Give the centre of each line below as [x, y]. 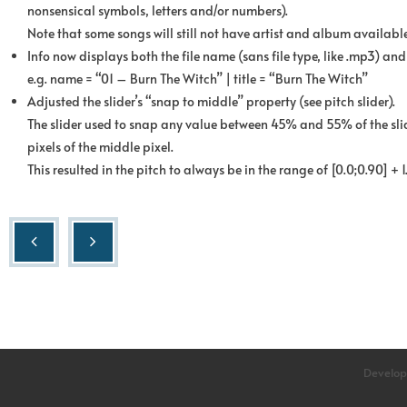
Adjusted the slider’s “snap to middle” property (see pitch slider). [211, 101]
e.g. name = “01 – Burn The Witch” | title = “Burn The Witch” [198, 78]
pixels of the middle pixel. [100, 146]
